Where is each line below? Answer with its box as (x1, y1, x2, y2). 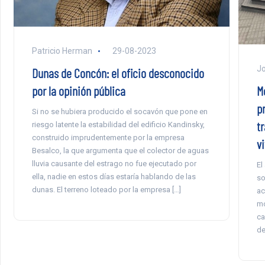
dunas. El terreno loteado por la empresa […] (31, 185, 181, 194)
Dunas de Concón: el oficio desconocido (31, 64, 204, 80)
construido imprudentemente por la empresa (31, 132, 185, 142)
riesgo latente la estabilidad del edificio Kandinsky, (31, 119, 205, 129)
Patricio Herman (31, 46, 92, 56)
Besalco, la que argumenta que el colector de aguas (31, 146, 209, 155)
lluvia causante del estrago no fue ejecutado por (31, 159, 196, 168)
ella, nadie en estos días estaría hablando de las (31, 172, 196, 181)
